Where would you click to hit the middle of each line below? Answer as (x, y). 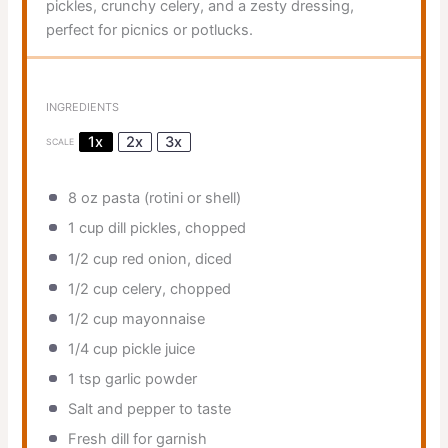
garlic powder (148, 379)
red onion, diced (174, 258)
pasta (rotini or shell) (169, 198)
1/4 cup (92, 348)
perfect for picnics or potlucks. (149, 29)
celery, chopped (174, 288)
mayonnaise (161, 318)
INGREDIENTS (82, 106)
